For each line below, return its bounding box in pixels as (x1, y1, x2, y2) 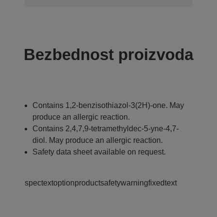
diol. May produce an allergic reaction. (32, 136, 163, 144)
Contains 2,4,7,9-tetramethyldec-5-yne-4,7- (32, 124, 179, 133)
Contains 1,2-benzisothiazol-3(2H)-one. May (32, 101, 184, 109)
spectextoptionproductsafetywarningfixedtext (25, 178, 177, 187)
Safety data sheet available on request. (32, 147, 166, 156)
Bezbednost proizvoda (24, 45, 193, 63)
